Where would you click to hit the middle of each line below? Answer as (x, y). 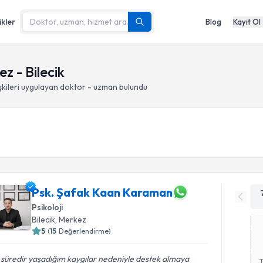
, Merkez (71, 220)
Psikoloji (48, 207)
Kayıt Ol (247, 21)
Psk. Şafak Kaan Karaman (102, 192)
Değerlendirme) (85, 231)
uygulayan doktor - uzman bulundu (83, 87)
